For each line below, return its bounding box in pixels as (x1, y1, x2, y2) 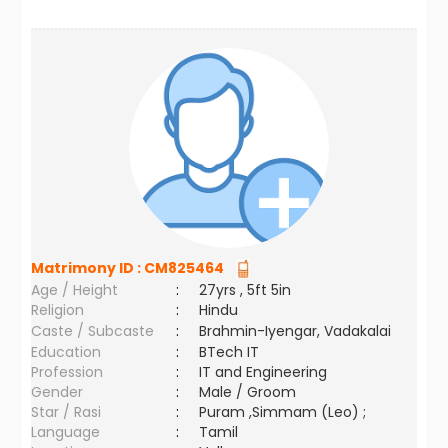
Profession (31, 362, 104, 382)
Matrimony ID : (31, 258, 145, 278)
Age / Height (31, 280, 119, 300)
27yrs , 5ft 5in (199, 280, 292, 300)
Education (31, 342, 102, 362)
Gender (31, 382, 84, 402)
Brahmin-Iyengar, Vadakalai (199, 321, 392, 341)
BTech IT (199, 342, 260, 362)
